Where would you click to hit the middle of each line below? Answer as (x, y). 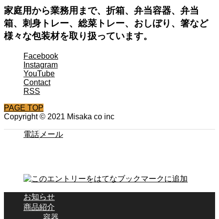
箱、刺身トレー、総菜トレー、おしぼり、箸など (106, 23)
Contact (37, 82)
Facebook (41, 56)
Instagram (41, 65)
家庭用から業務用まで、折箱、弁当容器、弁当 (101, 11)
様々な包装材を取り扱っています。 (78, 36)
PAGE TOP (24, 108)
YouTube (39, 73)
